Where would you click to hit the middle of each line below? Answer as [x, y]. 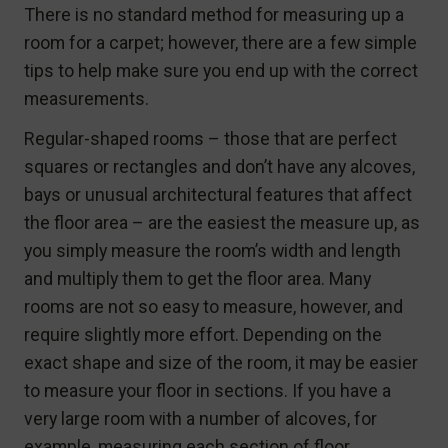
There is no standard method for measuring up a [214, 14]
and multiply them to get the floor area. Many [197, 278]
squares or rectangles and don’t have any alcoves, [219, 166]
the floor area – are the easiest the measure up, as [222, 222]
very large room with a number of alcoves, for [200, 418]
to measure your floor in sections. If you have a [207, 390]
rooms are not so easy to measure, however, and [213, 306]
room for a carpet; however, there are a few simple [220, 42]
